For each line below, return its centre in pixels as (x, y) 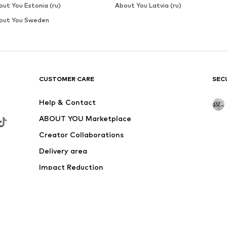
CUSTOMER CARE (67, 79)
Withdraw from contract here (94, 200)
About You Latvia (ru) (148, 6)
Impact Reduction (71, 167)
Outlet (51, 183)
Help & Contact (68, 102)
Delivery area (63, 151)
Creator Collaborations (82, 135)
